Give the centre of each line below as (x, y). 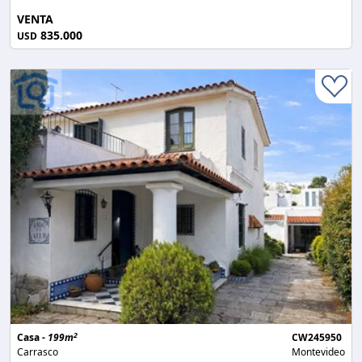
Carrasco (38, 352)
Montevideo (318, 352)
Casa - (32, 338)
